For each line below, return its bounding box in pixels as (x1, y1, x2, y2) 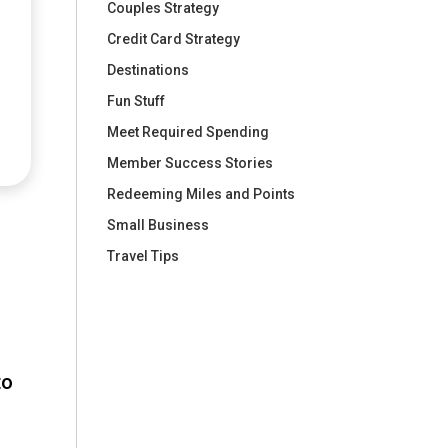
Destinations (107, 61, 190, 78)
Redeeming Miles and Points (107, 185, 296, 202)
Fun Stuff (107, 92, 166, 109)
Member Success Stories (107, 154, 274, 171)
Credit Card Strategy (107, 30, 241, 47)
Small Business (107, 216, 210, 233)
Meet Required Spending (107, 123, 270, 140)
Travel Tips (107, 247, 180, 264)
